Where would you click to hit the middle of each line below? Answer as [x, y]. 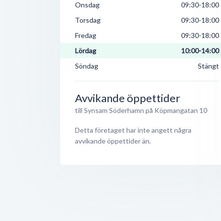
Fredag [86, 35]
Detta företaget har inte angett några [133, 130]
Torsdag [88, 20]
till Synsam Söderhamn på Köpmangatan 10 [141, 110]
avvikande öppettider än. [113, 141]
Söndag [87, 66]
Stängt [209, 66]
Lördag [86, 51]
